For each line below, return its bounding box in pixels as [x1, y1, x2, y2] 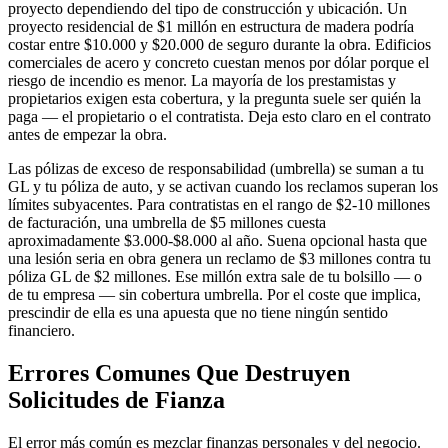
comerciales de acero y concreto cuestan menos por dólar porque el [8, 54, 429, 72]
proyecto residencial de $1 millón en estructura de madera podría [8, 18, 414, 36]
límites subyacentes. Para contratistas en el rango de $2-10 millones [8, 196, 430, 214]
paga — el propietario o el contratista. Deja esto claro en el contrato [8, 108, 431, 126]
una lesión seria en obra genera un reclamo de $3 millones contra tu [8, 250, 431, 268]
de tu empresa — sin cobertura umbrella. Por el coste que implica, [8, 286, 421, 304]
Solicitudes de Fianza [8, 387, 225, 414]
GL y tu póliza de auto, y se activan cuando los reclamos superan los [8, 178, 438, 196]
